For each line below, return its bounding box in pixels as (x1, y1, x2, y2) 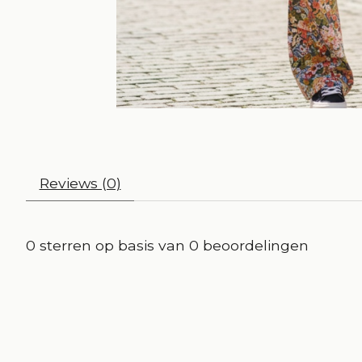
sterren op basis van (36, 237, 189, 255)
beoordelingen (199, 237, 309, 255)
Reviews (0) (39, 175, 121, 192)
